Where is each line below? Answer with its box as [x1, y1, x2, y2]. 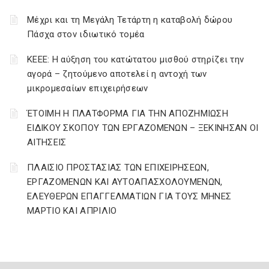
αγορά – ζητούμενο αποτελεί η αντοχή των [27, 68, 207, 79]
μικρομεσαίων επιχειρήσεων [27, 83, 148, 94]
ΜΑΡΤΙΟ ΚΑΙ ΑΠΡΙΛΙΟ [27, 205, 117, 216]
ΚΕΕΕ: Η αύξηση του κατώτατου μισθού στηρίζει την [27, 54, 244, 65]
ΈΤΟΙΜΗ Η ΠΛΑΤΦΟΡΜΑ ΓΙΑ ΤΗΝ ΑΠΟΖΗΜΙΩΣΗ [27, 108, 229, 119]
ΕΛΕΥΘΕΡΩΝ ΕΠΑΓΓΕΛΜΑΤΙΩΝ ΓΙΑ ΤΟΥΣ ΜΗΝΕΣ [27, 191, 232, 202]
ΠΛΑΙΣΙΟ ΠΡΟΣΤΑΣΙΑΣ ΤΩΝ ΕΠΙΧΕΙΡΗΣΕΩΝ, [27, 162, 209, 173]
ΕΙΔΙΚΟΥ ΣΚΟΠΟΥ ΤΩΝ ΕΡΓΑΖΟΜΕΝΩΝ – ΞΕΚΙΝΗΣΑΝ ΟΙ [27, 122, 259, 133]
